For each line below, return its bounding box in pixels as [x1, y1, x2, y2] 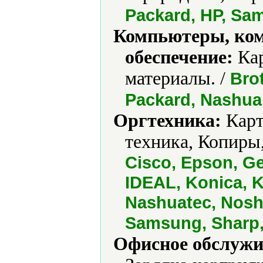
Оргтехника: [113, 110, 221, 131]
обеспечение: [125, 47, 233, 68]
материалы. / [125, 68, 230, 89]
